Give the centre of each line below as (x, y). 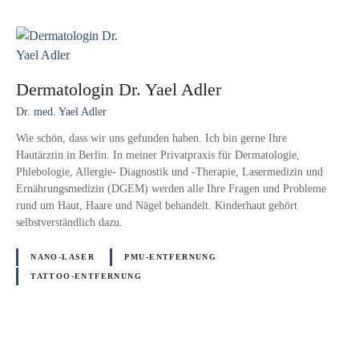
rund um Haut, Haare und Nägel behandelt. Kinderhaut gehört (157, 206)
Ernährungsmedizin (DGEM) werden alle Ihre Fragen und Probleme (171, 189)
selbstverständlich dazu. (69, 222)
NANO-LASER (63, 257)
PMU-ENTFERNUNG (171, 257)
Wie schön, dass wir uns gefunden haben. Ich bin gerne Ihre (151, 138)
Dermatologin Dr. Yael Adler (119, 89)
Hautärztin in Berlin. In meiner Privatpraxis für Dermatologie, (158, 155)
